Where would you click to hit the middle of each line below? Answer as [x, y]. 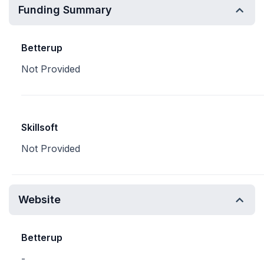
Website [39, 199]
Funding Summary [65, 10]
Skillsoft [39, 127]
